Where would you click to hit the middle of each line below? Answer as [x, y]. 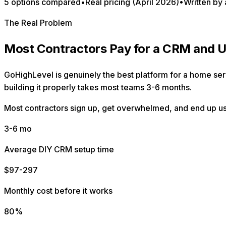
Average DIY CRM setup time [59, 149]
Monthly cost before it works [58, 190]
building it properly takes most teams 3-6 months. [98, 87]
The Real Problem [38, 22]
